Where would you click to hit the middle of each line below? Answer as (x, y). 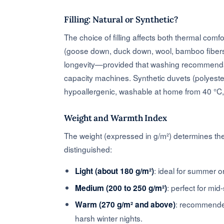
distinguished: (88, 149)
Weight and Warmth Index (116, 118)
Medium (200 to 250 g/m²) (121, 188)
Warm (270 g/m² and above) (125, 205)
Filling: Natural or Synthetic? (121, 19)
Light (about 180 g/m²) (115, 171)
